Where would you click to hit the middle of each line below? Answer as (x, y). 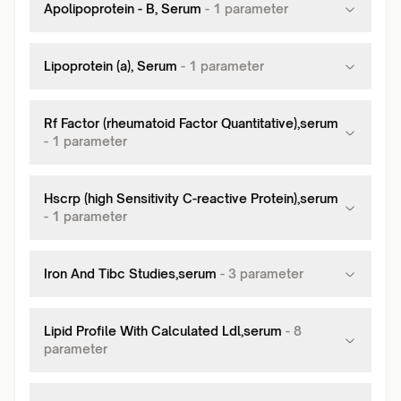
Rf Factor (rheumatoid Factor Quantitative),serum (191, 123)
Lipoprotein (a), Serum (111, 66)
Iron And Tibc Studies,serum (130, 273)
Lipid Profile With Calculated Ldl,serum (163, 331)
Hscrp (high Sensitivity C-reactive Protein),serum (191, 198)
